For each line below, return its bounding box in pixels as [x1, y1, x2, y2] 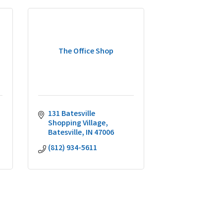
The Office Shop [58, 46, 113, 57]
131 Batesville [48, 109, 95, 120]
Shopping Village [48, 118, 106, 129]
